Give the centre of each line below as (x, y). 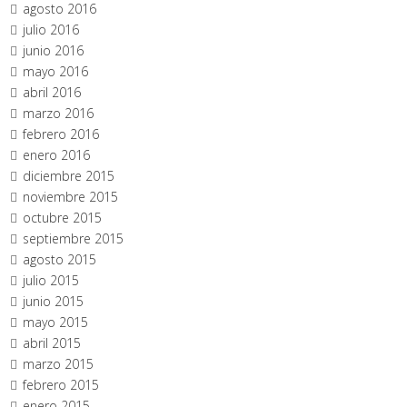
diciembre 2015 (69, 176)
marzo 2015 (59, 364)
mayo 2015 (56, 322)
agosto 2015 (60, 259)
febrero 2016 (61, 134)
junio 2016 (54, 50)
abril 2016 (52, 92)
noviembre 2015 (71, 197)
